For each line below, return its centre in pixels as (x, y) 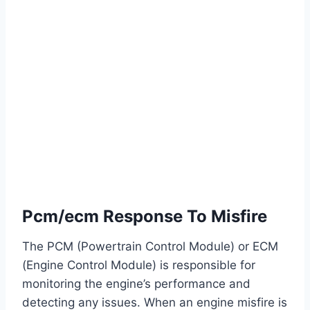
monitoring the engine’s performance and (136, 283)
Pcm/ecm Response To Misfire (145, 216)
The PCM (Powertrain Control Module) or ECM (150, 246)
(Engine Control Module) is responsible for (139, 265)
